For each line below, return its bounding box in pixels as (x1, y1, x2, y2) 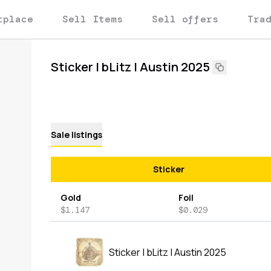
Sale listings (51, 129, 102, 140)
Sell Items (62, 13, 123, 25)
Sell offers (152, 13, 218, 25)
